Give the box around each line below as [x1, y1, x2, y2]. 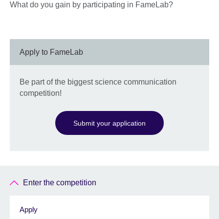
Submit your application [73, 119, 146, 127]
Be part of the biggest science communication [20, 77, 176, 86]
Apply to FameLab [20, 47, 83, 56]
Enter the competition [23, 178, 97, 187]
